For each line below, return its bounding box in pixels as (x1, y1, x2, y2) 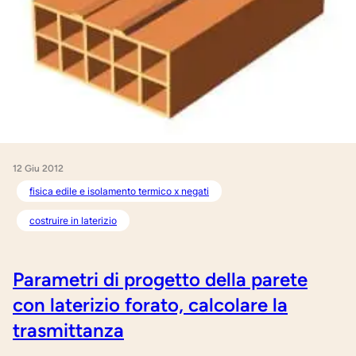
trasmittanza (13, 319, 124, 342)
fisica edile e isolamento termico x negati (29, 185, 209, 198)
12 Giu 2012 (13, 163, 64, 175)
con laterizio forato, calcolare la (13, 293, 288, 317)
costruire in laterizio (29, 215, 117, 227)
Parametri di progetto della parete (13, 268, 308, 292)
